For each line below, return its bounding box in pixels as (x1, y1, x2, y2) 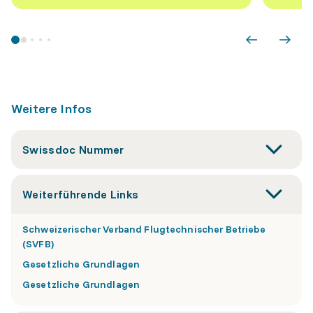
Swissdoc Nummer (22, 143, 124, 156)
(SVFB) (22, 238, 54, 250)
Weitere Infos (11, 101, 92, 117)
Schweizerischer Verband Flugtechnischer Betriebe (22, 223, 265, 235)
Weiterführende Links (22, 187, 139, 201)
